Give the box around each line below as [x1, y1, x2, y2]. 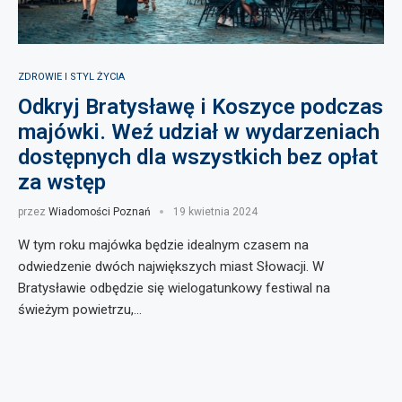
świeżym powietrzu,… [18, 301, 142, 318]
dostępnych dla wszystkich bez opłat [18, 144, 378, 170]
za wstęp [18, 169, 106, 195]
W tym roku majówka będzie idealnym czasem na [18, 236, 309, 253]
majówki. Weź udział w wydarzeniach [18, 118, 380, 144]
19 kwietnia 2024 [173, 205, 258, 218]
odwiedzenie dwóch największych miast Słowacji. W [18, 258, 324, 275]
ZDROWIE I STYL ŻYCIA [18, 70, 125, 83]
